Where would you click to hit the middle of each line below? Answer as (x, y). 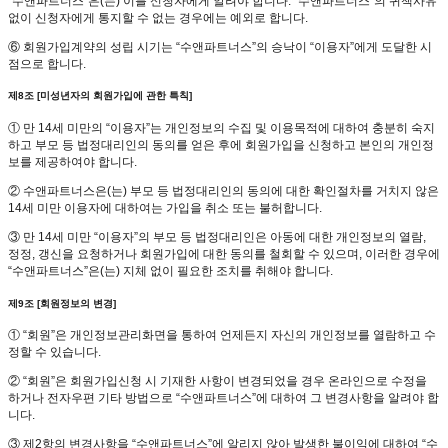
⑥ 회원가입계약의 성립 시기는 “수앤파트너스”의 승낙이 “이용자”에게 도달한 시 (220, 46)
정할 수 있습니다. (54, 352)
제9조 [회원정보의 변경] (62, 303)
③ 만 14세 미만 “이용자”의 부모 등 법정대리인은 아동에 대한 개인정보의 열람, (217, 236)
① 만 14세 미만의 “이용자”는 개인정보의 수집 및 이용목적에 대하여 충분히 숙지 (221, 127)
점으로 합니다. (47, 63)
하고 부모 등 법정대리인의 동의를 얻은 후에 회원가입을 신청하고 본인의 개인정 (221, 144)
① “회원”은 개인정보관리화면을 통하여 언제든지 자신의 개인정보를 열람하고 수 (222, 335)
